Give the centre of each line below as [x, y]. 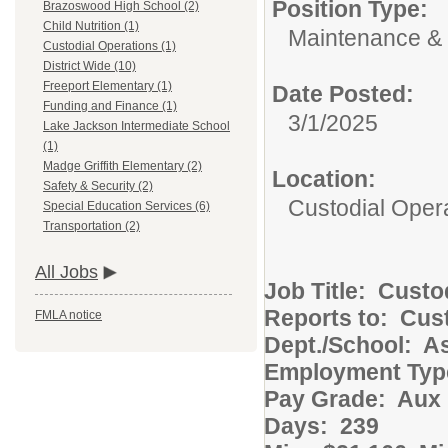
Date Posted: [343, 94]
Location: [324, 179]
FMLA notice [68, 315]
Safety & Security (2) [98, 186]
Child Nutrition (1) [91, 26]
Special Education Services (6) [126, 206]
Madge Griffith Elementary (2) [122, 166]
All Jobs [66, 272]
